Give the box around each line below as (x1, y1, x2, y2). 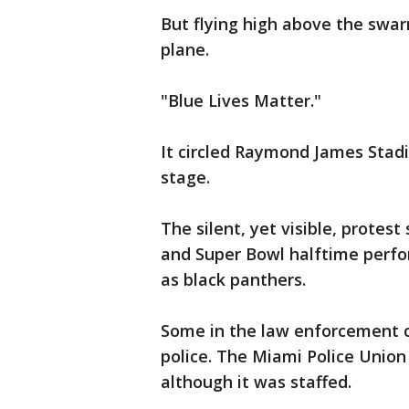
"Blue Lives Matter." (161, 89, 321, 111)
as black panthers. (161, 268, 306, 290)
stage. (161, 166, 210, 188)
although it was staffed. (161, 371, 351, 393)
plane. (161, 38, 209, 60)
